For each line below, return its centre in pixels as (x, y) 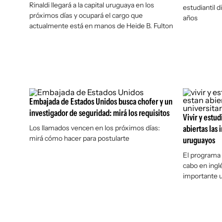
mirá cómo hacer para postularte (79, 138)
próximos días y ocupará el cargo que (86, 15)
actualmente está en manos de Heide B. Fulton (101, 26)
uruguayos (199, 140)
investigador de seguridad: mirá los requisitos (99, 113)
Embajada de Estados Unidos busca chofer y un (101, 102)
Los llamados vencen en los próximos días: (95, 128)
